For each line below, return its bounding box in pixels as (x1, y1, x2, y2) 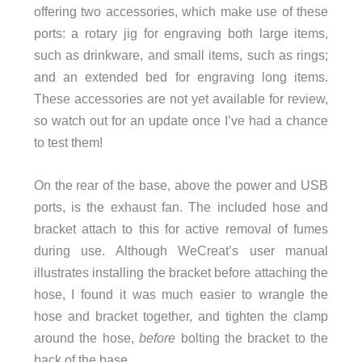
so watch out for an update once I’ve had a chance (33, 112, 329, 128)
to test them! (33, 134, 103, 149)
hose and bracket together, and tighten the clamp (33, 308, 329, 323)
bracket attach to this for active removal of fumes (33, 221, 329, 236)
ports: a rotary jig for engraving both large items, (33, 25, 329, 40)
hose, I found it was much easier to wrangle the (33, 286, 329, 301)
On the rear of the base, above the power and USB (33, 177, 329, 192)
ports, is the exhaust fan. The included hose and (33, 199, 329, 214)
